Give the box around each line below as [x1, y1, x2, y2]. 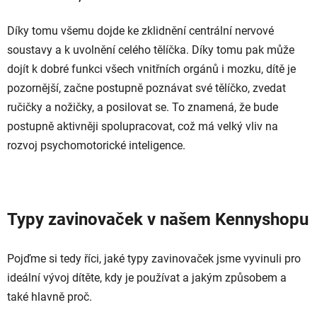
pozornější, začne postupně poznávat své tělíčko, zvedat [7, 81, 286, 95]
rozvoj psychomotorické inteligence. [7, 138, 185, 152]
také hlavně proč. [7, 289, 92, 304]
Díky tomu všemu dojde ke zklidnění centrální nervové [7, 23, 274, 38]
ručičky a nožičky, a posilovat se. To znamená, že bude [7, 100, 278, 114]
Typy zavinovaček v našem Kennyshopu [7, 209, 309, 229]
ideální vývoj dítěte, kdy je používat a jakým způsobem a [7, 270, 287, 284]
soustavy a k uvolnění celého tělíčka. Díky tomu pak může [7, 42, 294, 57]
